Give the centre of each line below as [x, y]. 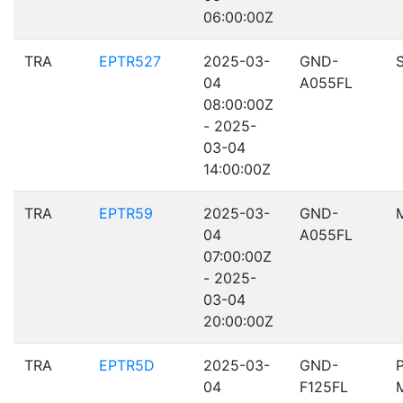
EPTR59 [126, 213]
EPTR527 [130, 61]
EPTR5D [127, 365]
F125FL [324, 387]
